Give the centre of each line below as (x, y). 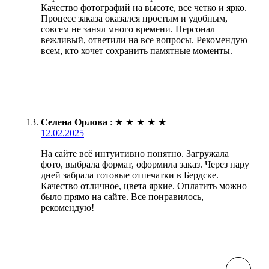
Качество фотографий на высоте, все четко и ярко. (144, 7)
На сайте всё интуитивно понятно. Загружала (135, 153)
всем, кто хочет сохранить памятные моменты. (137, 50)
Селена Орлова (74, 122)
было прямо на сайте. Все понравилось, (122, 196)
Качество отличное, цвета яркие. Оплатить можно (144, 186)
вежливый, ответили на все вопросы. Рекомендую (144, 40)
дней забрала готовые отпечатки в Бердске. (130, 175)
